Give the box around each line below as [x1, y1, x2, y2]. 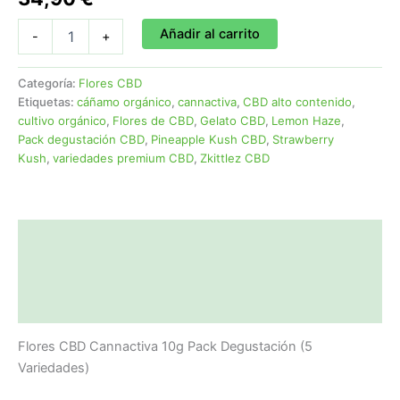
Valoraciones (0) [18, 297, 123, 314]
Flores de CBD [112, 112, 194, 128]
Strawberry [272, 131, 334, 146]
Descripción [18, 229, 96, 246]
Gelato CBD [200, 112, 265, 128]
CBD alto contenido [243, 94, 352, 109]
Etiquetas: [18, 94, 77, 109]
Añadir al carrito [159, 25, 260, 42]
